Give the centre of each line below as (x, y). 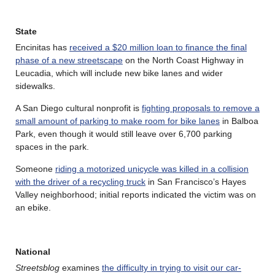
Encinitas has (42, 47)
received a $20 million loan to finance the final (158, 47)
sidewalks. (35, 86)
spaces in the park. (52, 146)
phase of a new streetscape (69, 60)
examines (81, 267)
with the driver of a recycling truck (80, 181)
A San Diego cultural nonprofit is (79, 108)
